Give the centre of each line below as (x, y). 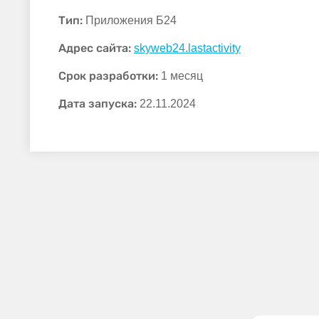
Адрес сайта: (95, 48)
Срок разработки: (108, 76)
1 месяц (182, 76)
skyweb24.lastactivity (187, 48)
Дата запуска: (98, 104)
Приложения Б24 (130, 21)
